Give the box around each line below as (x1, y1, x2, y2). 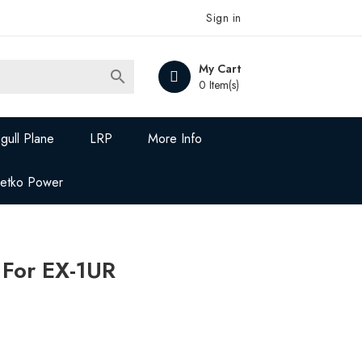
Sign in (206, 10, 242, 26)
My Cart (198, 61, 241, 77)
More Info (148, 129, 203, 148)
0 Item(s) (198, 77, 239, 93)
